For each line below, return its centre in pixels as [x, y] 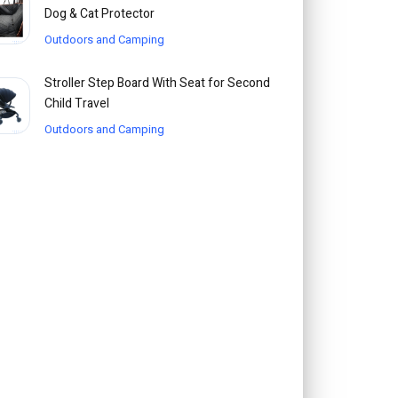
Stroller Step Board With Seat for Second [157, 84]
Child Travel [76, 104]
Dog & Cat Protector [99, 14]
